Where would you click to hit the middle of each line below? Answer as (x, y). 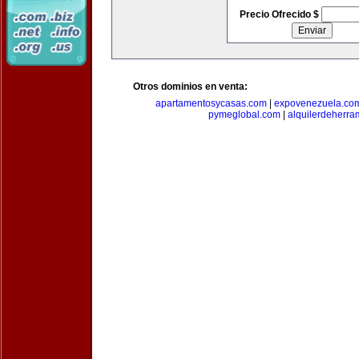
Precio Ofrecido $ (280, 14)
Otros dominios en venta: (190, 87)
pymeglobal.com (244, 115)
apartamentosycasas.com (211, 103)
